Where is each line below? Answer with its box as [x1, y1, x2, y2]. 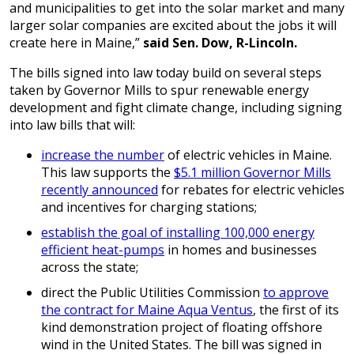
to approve [263, 284, 329, 302]
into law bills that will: [9, 116, 135, 134]
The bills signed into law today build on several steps [9, 64, 322, 82]
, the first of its [253, 301, 339, 319]
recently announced [41, 181, 158, 199]
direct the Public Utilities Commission [41, 284, 263, 302]
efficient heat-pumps [41, 241, 164, 259]
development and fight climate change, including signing [9, 99, 342, 117]
